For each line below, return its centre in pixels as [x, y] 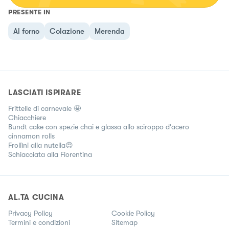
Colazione [67, 31]
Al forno [26, 31]
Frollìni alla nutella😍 [41, 145]
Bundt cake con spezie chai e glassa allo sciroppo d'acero [99, 127]
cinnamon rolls [31, 136]
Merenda [110, 31]
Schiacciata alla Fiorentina [50, 154]
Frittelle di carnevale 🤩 [44, 108]
